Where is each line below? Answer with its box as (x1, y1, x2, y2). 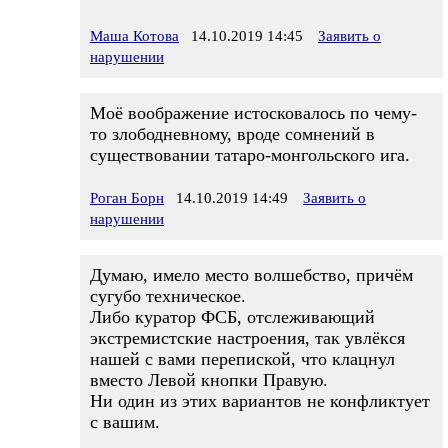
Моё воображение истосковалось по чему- (90, 103, 417, 123)
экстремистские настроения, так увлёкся (90, 328, 405, 348)
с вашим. (90, 412, 160, 432)
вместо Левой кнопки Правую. (90, 370, 328, 390)
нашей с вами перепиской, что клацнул (90, 349, 395, 369)
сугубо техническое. (90, 286, 246, 306)
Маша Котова (90, 28, 179, 44)
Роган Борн (90, 190, 164, 206)
